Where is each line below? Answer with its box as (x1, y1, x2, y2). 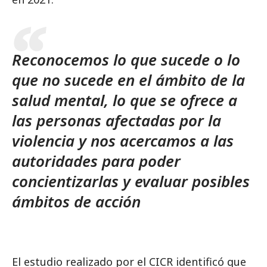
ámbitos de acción (12, 191, 141, 212)
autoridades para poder (12, 150, 181, 172)
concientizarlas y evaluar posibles (12, 170, 250, 192)
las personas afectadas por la (12, 110, 221, 131)
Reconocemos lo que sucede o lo (12, 49, 240, 70)
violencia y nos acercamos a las (12, 130, 234, 151)
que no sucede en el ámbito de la (12, 69, 245, 91)
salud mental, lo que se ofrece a (12, 89, 237, 111)
